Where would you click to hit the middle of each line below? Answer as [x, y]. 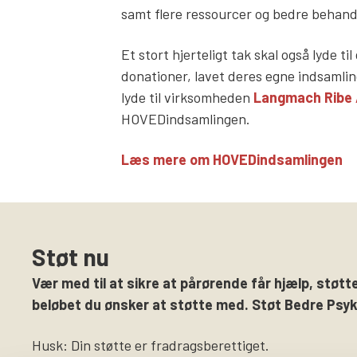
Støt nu [71, 256]
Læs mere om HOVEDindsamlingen [232, 159]
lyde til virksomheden [187, 97]
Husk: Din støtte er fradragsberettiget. [151, 345]
